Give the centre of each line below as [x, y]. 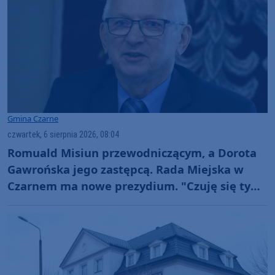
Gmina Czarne [33, 118]
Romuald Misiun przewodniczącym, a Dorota [132, 153]
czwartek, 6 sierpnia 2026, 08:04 [63, 134]
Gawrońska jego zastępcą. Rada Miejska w [126, 169]
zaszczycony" [44, 203]
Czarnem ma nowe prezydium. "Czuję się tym [134, 186]
